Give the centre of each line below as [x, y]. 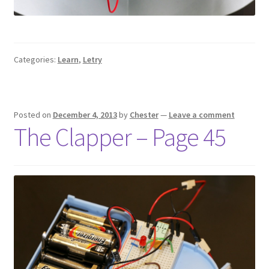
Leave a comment [201, 114]
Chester [144, 114]
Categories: [35, 59]
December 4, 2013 [85, 114]
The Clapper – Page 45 [119, 137]
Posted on [33, 114]
